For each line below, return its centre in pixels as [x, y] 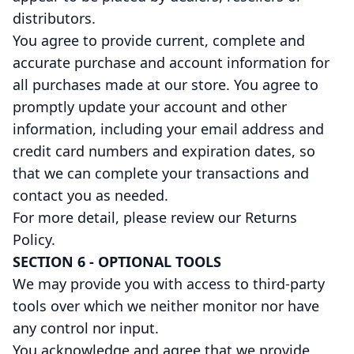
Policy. [34, 239]
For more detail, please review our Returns [155, 217]
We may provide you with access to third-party [169, 284]
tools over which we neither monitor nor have [166, 306]
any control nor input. [86, 328]
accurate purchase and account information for [171, 62]
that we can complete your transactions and [161, 173]
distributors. [54, 18]
